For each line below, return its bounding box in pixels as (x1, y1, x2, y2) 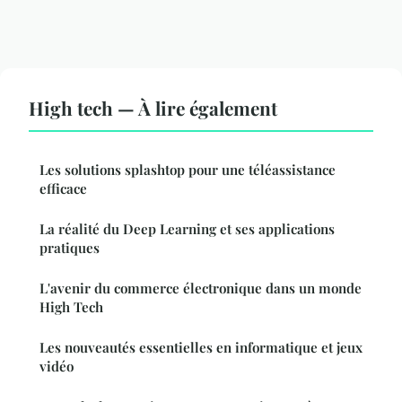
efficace (39, 179, 87, 197)
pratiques (39, 238, 100, 257)
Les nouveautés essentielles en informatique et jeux (39, 337, 363, 356)
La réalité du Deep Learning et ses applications (39, 219, 335, 238)
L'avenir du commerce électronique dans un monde (39, 278, 362, 297)
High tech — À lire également (29, 94, 277, 120)
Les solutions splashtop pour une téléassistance (39, 160, 336, 179)
